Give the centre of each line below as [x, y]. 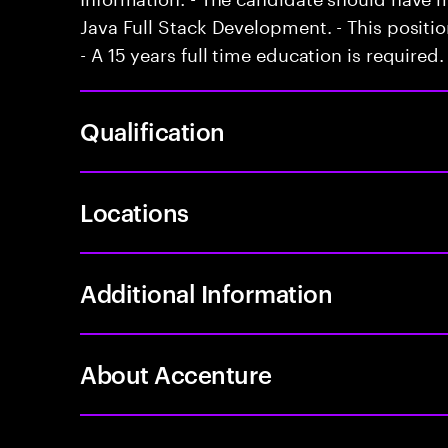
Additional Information [206, 293]
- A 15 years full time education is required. [262, 52]
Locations [134, 212]
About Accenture [176, 374]
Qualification [152, 131]
